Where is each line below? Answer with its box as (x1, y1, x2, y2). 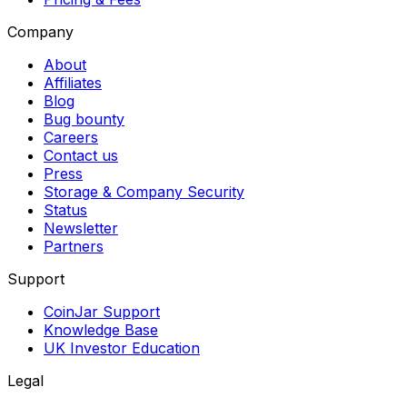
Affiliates (44, 74, 102, 93)
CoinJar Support (44, 303, 160, 322)
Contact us (44, 146, 118, 165)
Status (44, 201, 87, 220)
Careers (44, 128, 98, 147)
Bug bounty (44, 110, 124, 129)
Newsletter (44, 219, 118, 238)
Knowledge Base (44, 321, 158, 340)
